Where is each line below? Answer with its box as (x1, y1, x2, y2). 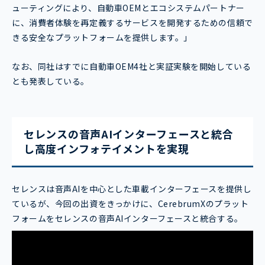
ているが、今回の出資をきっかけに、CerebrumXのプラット (12, 197, 249, 209)
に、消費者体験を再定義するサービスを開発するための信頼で (12, 16, 253, 28)
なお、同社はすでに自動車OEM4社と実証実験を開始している (12, 60, 251, 72)
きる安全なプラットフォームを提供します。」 (12, 31, 192, 43)
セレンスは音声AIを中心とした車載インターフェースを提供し (12, 182, 252, 195)
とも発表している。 (12, 75, 90, 87)
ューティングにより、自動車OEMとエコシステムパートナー (12, 1, 245, 14)
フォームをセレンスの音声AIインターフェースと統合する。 (12, 212, 243, 224)
